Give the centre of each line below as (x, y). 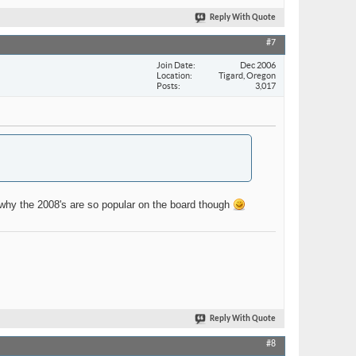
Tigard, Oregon (247, 75)
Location (173, 75)
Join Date (175, 65)
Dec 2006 (258, 65)
